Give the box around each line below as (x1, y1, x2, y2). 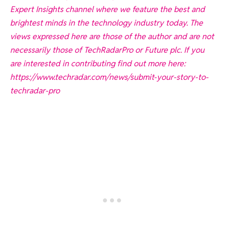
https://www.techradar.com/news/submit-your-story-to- (10, 71, 208, 82)
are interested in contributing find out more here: (10, 58, 186, 69)
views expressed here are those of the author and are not (10, 31, 214, 42)
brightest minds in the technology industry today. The (10, 17, 203, 28)
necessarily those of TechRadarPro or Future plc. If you (10, 44, 204, 55)
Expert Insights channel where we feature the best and (10, 4, 205, 15)
